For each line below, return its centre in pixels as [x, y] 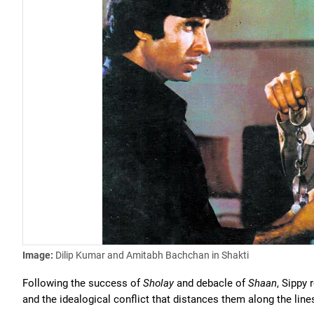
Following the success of [83, 283]
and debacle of [210, 283]
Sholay [158, 283]
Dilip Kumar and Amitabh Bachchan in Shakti [152, 255]
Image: [39, 255]
